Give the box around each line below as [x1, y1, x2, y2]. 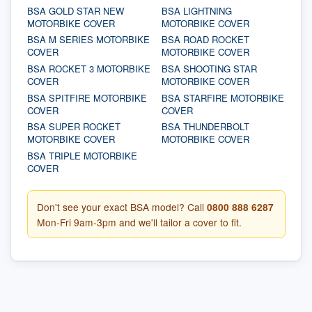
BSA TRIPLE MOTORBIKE [26, 148, 137, 162]
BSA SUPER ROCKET [26, 120, 120, 134]
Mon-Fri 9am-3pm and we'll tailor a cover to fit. [36, 214, 242, 229]
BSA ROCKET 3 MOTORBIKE [26, 62, 150, 76]
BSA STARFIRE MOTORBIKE [161, 91, 284, 104]
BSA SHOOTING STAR [161, 62, 257, 76]
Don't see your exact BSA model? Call [36, 199, 204, 214]
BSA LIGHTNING [161, 3, 232, 17]
